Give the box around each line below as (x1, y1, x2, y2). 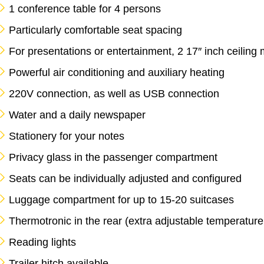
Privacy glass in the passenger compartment (9, 151, 217, 163)
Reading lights (9, 236, 76, 248)
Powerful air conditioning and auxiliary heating (9, 67, 225, 78)
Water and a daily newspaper (9, 109, 146, 121)
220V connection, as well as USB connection (9, 88, 219, 100)
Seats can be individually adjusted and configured (9, 173, 242, 184)
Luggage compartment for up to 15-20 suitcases (9, 194, 234, 206)
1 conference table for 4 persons (9, 3, 161, 15)
